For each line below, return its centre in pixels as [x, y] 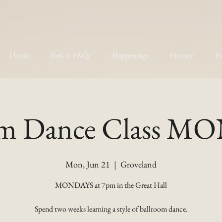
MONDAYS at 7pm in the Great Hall [111, 185]
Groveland [139, 164]
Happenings [130, 55]
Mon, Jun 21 [88, 164]
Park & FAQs [70, 55]
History [182, 55]
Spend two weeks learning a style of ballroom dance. [111, 209]
